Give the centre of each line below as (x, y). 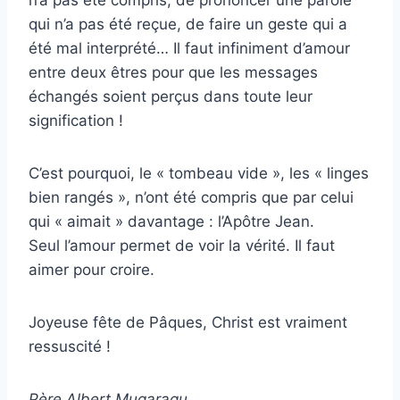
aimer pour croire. (92, 270)
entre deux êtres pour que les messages (173, 73)
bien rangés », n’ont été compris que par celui (191, 198)
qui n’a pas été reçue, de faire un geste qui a (188, 25)
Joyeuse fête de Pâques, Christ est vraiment (188, 323)
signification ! (76, 121)
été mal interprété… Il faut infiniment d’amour (189, 49)
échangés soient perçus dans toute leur (171, 97)
